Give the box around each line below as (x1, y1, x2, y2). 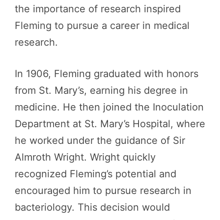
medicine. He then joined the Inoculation (15, 101, 204, 113)
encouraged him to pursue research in (15, 185, 192, 196)
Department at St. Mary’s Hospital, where (15, 118, 205, 130)
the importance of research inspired (15, 3, 181, 15)
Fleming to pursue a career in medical (15, 20, 190, 31)
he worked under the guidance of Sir (15, 135, 185, 146)
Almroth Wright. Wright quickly (15, 151, 156, 163)
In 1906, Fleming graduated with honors (15, 68, 198, 80)
